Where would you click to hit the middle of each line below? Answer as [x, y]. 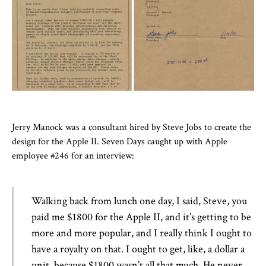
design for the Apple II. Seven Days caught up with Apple [120, 141]
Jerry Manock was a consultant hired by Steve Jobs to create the [132, 127]
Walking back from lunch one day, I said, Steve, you [139, 201]
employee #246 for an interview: [73, 156]
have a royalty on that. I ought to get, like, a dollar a [138, 249]
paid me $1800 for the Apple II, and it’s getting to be [141, 217]
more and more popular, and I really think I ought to [142, 233]
